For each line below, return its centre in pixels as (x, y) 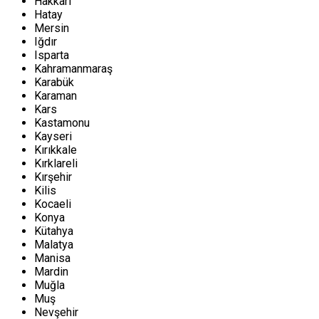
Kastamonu (62, 123)
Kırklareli (56, 163)
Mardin (51, 272)
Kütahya (54, 231)
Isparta (52, 55)
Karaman (56, 96)
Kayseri (53, 136)
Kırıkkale (56, 150)
